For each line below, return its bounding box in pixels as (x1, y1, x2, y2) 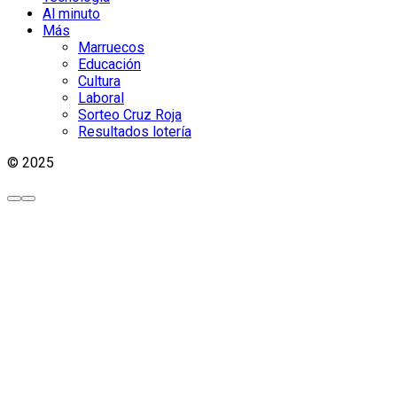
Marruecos (78, 38, 144, 56)
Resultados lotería (78, 122, 191, 140)
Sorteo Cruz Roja (78, 105, 182, 123)
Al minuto (43, 4, 100, 22)
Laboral (78, 89, 124, 106)
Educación (78, 55, 141, 73)
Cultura (78, 72, 121, 90)
